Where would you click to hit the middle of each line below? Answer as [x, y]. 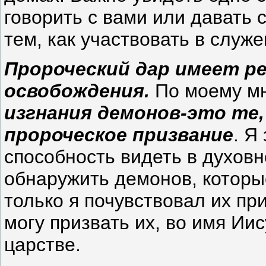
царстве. [42, 244]
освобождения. [80, 91]
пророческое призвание [119, 134]
